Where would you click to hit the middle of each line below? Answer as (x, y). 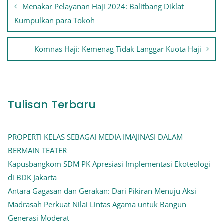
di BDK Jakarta (32, 178)
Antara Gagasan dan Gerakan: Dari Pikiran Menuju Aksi (102, 191)
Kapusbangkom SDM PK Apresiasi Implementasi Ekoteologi (109, 164)
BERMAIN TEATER (37, 151)
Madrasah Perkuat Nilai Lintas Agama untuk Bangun (97, 205)
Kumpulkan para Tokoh (55, 21)
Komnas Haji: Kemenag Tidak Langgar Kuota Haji (118, 49)
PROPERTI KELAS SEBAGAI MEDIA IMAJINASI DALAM (95, 137)
